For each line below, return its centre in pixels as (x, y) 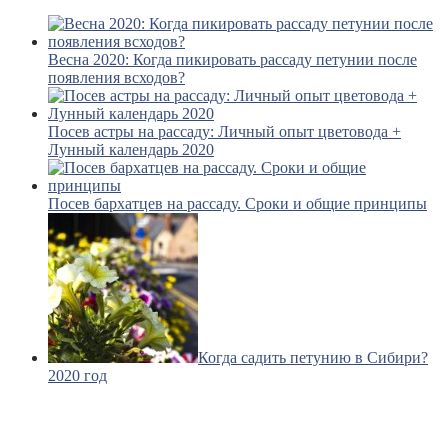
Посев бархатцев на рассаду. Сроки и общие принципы (237, 204)
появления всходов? (116, 78)
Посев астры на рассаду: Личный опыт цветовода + (224, 132)
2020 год (77, 376)
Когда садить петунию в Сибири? (313, 358)
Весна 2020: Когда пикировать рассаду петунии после (232, 60)
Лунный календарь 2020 (131, 150)
